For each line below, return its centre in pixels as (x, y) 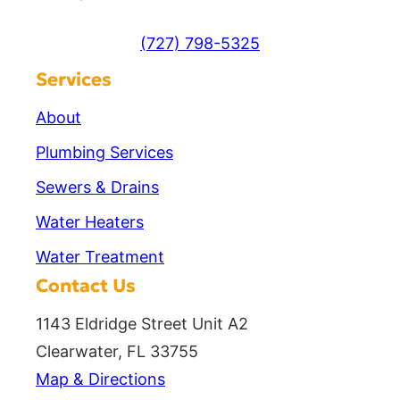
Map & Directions (100, 379)
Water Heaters (90, 221)
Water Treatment (100, 256)
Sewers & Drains (97, 187)
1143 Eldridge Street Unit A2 (142, 323)
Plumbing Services (104, 152)
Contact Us (86, 285)
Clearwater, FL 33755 (117, 351)
